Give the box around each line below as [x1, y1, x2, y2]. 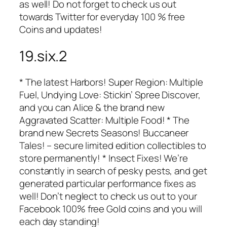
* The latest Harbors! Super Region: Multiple [19, 75, 203, 89]
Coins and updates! [19, 22, 103, 36]
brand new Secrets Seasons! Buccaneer [19, 126, 189, 140]
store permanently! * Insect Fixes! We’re [19, 152, 188, 165]
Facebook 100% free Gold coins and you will [19, 202, 202, 216]
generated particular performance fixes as [19, 177, 196, 191]
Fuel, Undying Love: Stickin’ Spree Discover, [19, 88, 201, 102]
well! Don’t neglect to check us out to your [19, 190, 197, 203]
